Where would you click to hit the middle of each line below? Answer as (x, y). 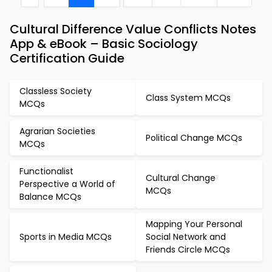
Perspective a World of (67, 184)
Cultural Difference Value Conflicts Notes (133, 29)
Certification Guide (67, 58)
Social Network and (186, 237)
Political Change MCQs (194, 138)
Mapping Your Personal (194, 224)
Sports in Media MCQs (66, 237)
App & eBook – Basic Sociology (104, 44)
